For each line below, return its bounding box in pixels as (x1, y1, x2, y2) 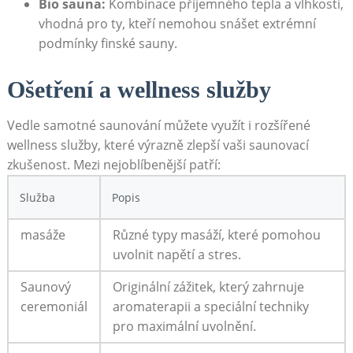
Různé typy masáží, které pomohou (112, 226, 321, 244)
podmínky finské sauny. (38, 35, 177, 53)
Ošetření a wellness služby (6, 76, 271, 103)
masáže (20, 226, 65, 244)
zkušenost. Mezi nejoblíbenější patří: (6, 156, 221, 174)
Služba (19, 190, 55, 206)
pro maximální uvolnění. (112, 318, 256, 336)
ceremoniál (20, 298, 87, 316)
